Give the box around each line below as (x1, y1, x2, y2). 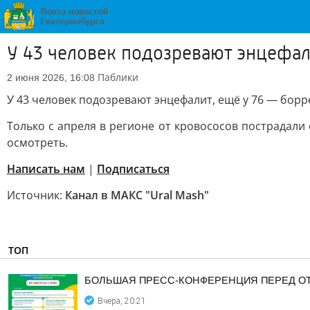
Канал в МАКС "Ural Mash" (65, 188, 209, 203)
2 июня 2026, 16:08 (7, 72, 95, 83)
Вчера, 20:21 (98, 296, 146, 306)
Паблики (98, 71, 138, 84)
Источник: (7, 188, 65, 203)
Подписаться (97, 161, 170, 176)
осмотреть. (7, 135, 68, 150)
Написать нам (7, 161, 85, 176)
